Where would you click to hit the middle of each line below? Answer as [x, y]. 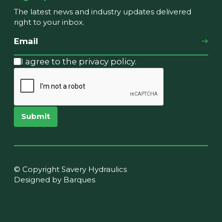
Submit [35, 117]
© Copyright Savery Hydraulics [70, 170]
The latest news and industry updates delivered [103, 12]
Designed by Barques [55, 180]
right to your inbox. [49, 22]
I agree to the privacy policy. [79, 61]
